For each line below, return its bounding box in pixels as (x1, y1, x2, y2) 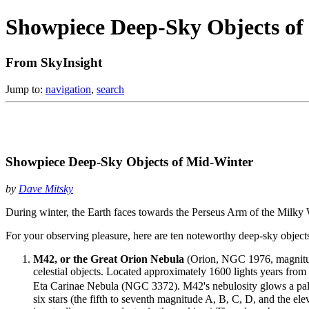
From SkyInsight (6, 54, 102, 70)
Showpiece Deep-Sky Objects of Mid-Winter (6, 154, 253, 170)
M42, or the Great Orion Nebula (33, 253, 184, 266)
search (97, 83, 124, 95)
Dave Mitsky (19, 183, 73, 195)
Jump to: (6, 83, 46, 95)
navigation (46, 83, 91, 95)
